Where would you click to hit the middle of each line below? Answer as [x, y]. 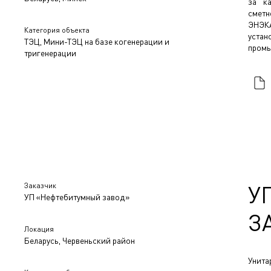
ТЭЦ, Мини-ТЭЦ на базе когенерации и [97, 41]
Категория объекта [57, 30]
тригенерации [50, 53]
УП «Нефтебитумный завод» [77, 197]
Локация [39, 229]
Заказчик [40, 185]
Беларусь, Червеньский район [80, 240]
